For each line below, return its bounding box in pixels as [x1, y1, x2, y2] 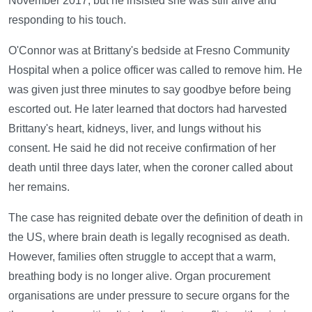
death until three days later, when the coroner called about [8, 161, 292, 173]
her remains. [8, 180, 70, 193]
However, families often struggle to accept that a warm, [8, 250, 276, 263]
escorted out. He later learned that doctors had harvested [8, 102, 287, 115]
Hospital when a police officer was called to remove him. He [8, 63, 302, 76]
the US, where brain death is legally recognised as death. [8, 231, 290, 243]
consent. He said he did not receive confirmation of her [8, 141, 276, 154]
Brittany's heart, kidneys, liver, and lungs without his [8, 122, 261, 134]
